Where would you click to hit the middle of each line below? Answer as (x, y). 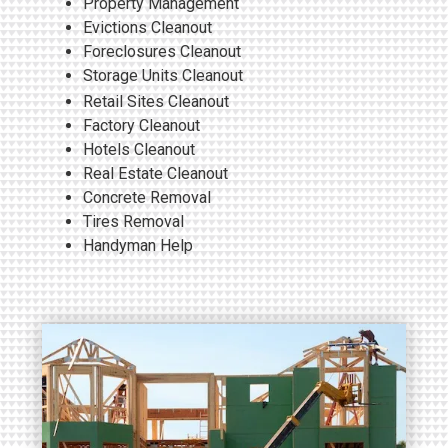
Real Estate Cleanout (155, 173)
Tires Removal (133, 221)
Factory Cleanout (141, 125)
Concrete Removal (147, 197)
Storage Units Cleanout (163, 75)
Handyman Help (138, 245)
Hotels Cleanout (139, 149)
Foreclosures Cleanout (162, 51)
